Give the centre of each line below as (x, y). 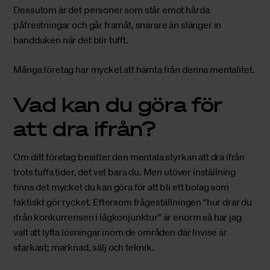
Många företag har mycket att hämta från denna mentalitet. (135, 70)
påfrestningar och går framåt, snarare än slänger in (118, 25)
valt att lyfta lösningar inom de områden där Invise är (120, 232)
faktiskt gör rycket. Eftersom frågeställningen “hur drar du (133, 202)
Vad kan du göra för (118, 104)
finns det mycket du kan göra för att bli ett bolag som (121, 187)
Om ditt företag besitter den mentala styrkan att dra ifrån (129, 157)
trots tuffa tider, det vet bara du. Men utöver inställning (125, 172)
